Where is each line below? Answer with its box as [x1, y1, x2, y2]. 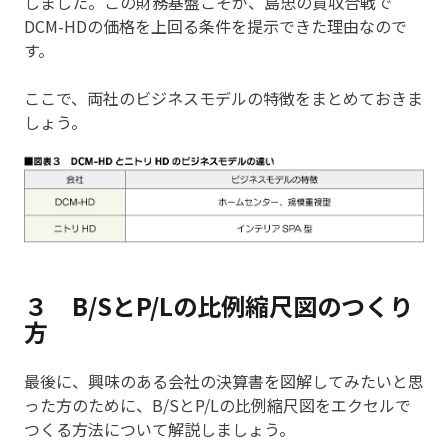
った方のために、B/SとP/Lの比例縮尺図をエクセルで [24, 393, 411, 418]
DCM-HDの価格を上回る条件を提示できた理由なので [24, 14, 407, 39]
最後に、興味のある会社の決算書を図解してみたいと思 [24, 369, 424, 394]
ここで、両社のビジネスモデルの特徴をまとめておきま [24, 86, 423, 111]
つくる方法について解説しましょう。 [24, 417, 295, 442]
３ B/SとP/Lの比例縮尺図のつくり [24, 288, 413, 324]
